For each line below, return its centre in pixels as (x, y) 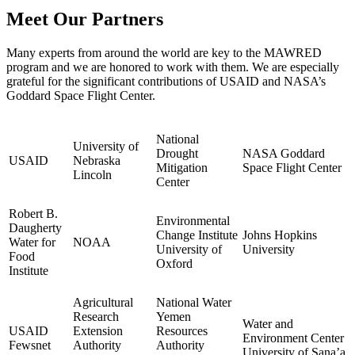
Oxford (174, 264)
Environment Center (293, 338)
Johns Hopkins (280, 235)
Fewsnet (30, 345)
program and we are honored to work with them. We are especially (173, 67)
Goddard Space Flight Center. (81, 96)
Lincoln (92, 175)
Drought (177, 154)
